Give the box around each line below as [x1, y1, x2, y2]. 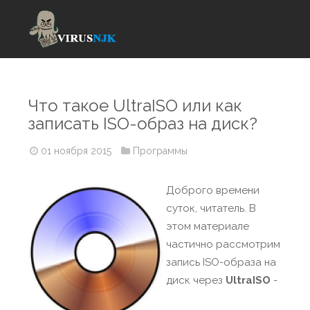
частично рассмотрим [166, 238, 280, 250]
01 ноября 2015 [38, 145, 111, 156]
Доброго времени [166, 184, 259, 197]
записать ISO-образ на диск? [28, 113, 257, 134]
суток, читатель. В [166, 202, 256, 215]
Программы [133, 145, 188, 156]
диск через [166, 274, 226, 286]
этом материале [166, 220, 249, 232]
